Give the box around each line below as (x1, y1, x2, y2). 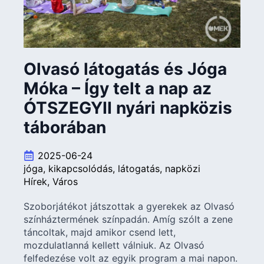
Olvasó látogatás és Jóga (24, 59, 227, 80)
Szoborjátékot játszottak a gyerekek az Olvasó (24, 200, 235, 213)
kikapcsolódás (48, 163, 113, 175)
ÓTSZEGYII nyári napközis (24, 98, 232, 118)
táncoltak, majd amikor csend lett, (24, 226, 176, 239)
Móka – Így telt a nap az (24, 78, 212, 99)
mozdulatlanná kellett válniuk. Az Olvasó (24, 239, 204, 252)
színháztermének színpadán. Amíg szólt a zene (24, 213, 233, 226)
